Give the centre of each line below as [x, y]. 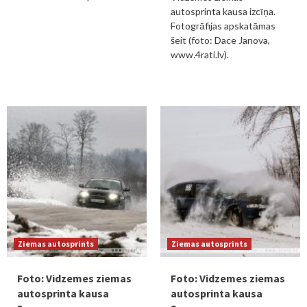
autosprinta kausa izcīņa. [223, 11]
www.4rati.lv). [200, 54]
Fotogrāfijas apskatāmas [223, 26]
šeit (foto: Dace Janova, [220, 40]
